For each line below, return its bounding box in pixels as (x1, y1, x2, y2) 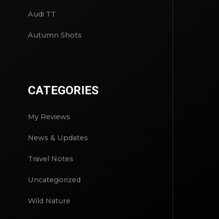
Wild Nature (27, 197, 70, 206)
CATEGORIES (27, 84, 99, 98)
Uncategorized (27, 175, 81, 185)
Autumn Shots (27, 31, 82, 40)
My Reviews (27, 112, 70, 122)
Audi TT (27, 10, 56, 19)
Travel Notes (27, 154, 73, 164)
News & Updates (27, 133, 88, 143)
